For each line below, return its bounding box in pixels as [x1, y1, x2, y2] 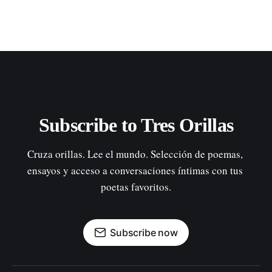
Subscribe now [110, 226, 178, 239]
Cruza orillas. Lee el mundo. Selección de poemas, [27, 147, 245, 161]
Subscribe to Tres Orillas [38, 114, 234, 136]
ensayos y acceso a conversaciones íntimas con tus [27, 163, 245, 177]
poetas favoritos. [101, 180, 171, 194]
